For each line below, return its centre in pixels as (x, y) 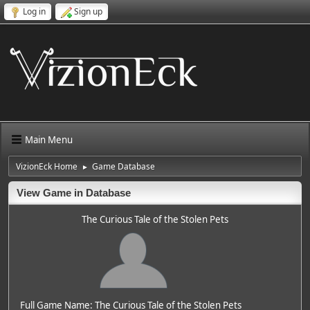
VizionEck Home (47, 166)
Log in (34, 11)
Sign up (88, 11)
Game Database (124, 166)
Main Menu (49, 139)
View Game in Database (74, 193)
